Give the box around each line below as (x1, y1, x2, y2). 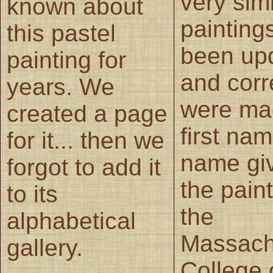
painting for (7, 46, 126, 73)
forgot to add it (7, 154, 161, 180)
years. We (7, 73, 115, 100)
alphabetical (7, 207, 136, 234)
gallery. (7, 234, 83, 261)
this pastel (7, 19, 116, 46)
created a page (7, 100, 168, 127)
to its (7, 180, 58, 207)
